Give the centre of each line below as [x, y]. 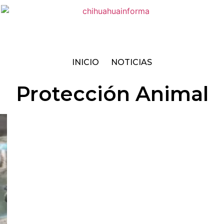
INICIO [85, 62]
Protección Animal [112, 94]
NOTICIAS [131, 62]
